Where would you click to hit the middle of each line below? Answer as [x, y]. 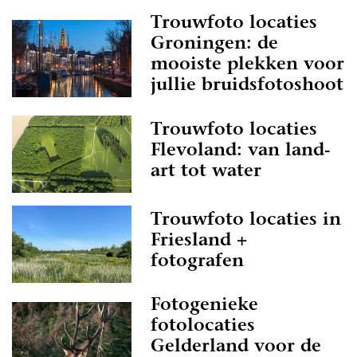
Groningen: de [214, 45]
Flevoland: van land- [241, 151]
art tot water [206, 172]
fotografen [197, 262]
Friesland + [199, 241]
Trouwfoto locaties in [246, 220]
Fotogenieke [204, 306]
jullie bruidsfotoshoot [247, 86]
